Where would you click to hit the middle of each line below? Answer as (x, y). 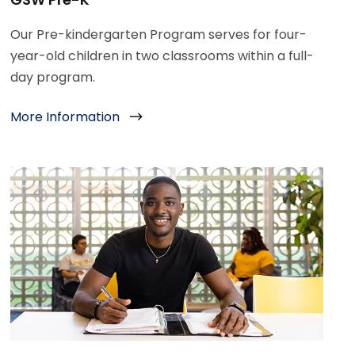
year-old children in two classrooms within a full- (162, 56)
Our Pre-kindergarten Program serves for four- (159, 35)
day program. (53, 78)
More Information (65, 117)
